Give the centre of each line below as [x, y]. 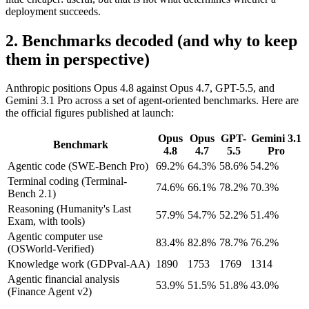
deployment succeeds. [53, 11]
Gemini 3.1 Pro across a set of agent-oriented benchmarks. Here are [152, 101]
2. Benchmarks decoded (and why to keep [151, 40]
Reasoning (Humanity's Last [69, 209]
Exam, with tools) [46, 221]
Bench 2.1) [32, 194]
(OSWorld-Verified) [51, 249]
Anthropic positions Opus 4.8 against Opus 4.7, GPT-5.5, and [140, 88]
